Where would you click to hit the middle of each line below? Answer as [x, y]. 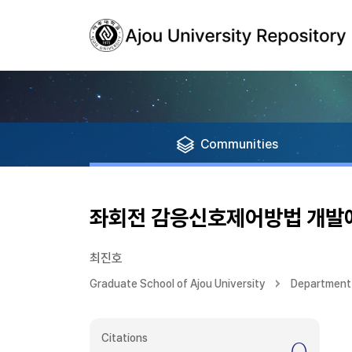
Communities [239, 144]
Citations [125, 338]
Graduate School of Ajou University [178, 284]
